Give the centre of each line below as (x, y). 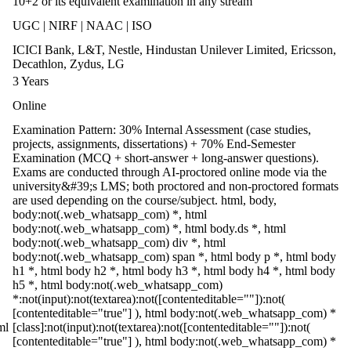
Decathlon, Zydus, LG (69, 64)
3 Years (31, 81)
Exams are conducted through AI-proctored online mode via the (170, 172)
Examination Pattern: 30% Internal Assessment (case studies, (162, 130)
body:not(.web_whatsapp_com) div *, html (119, 242)
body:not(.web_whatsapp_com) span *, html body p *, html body (174, 257)
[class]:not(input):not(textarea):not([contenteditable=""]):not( (161, 327)
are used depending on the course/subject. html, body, (145, 200)
